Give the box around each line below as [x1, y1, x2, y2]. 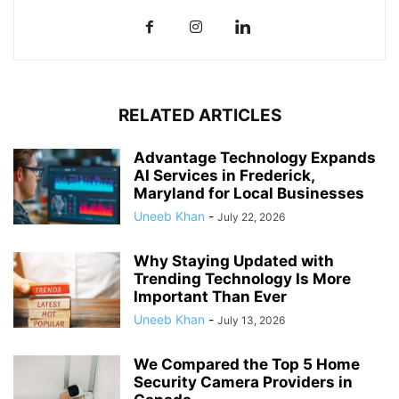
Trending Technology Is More [134, 270, 351, 289]
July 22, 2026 [217, 210, 285, 224]
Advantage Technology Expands [134, 149, 376, 167]
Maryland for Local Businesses [134, 184, 364, 203]
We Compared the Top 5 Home [134, 355, 360, 374]
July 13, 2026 [217, 313, 285, 328]
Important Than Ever [134, 288, 287, 306]
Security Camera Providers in [134, 373, 353, 392]
